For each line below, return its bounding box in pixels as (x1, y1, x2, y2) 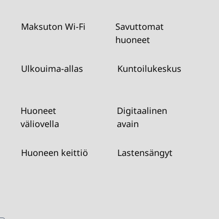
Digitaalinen (117, 105, 168, 116)
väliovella (21, 118, 60, 130)
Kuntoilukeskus (117, 63, 181, 74)
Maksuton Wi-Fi (21, 21, 86, 32)
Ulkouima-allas (21, 63, 84, 74)
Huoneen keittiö (21, 147, 88, 158)
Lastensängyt (117, 147, 173, 158)
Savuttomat (115, 21, 164, 32)
